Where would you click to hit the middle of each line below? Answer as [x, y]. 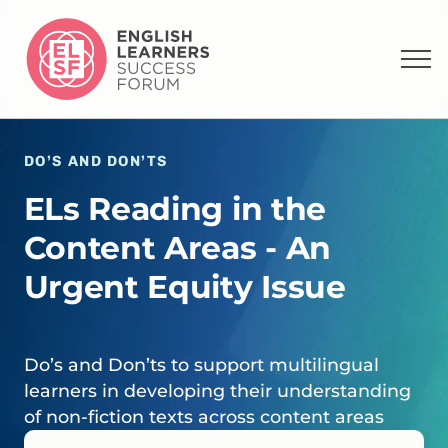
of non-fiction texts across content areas [203, 417]
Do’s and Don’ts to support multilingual [201, 365]
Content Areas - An [177, 248]
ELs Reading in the [174, 209]
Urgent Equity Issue [184, 287]
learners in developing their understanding [217, 391]
